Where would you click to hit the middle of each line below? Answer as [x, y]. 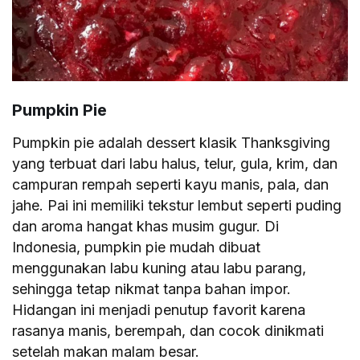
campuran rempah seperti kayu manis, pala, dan [171, 185]
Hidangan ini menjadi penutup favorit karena [159, 310]
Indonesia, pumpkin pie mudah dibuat [137, 247]
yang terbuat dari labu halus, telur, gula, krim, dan [175, 164]
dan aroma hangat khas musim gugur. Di [146, 227]
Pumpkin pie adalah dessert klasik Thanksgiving [172, 143]
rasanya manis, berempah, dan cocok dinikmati [168, 331]
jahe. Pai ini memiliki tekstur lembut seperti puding [177, 206]
